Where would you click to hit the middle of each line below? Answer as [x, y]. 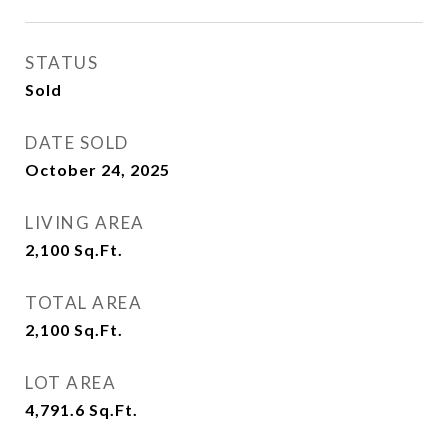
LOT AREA [70, 382]
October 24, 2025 [97, 169]
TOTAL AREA [83, 302]
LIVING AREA [85, 222]
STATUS [61, 62]
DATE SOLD [77, 142]
